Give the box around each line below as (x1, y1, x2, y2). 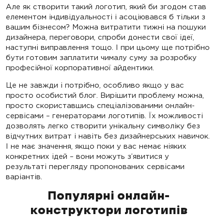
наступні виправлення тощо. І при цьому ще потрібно (6, 43, 210, 52)
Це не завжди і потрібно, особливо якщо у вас (6, 81, 184, 90)
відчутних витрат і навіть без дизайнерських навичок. (6, 132, 210, 140)
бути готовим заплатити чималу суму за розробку (6, 53, 197, 62)
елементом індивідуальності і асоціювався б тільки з (6, 13, 205, 21)
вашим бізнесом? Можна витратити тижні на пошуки (6, 23, 206, 31)
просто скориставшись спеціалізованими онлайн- (6, 101, 195, 110)
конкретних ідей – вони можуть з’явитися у (6, 152, 169, 161)
